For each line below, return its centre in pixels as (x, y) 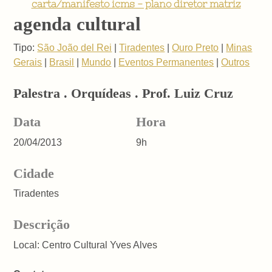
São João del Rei (75, 47)
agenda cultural (77, 24)
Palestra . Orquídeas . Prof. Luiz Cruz (124, 93)
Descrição (42, 225)
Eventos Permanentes (166, 62)
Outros (236, 62)
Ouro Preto (195, 47)
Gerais (28, 62)
